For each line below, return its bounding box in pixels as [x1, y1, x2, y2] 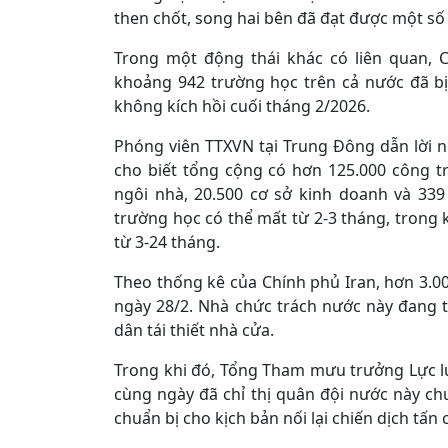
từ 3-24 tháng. [114, 231, 220, 253]
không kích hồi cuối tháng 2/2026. [114, 95, 370, 117]
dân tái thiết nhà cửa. [114, 319, 274, 341]
